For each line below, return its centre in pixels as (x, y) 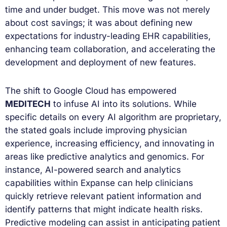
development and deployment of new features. (101, 63)
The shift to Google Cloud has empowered (91, 91)
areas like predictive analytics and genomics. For (105, 157)
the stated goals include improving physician (96, 130)
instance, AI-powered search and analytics (93, 170)
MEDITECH (28, 104)
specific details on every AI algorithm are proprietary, (113, 117)
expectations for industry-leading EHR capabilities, (108, 36)
